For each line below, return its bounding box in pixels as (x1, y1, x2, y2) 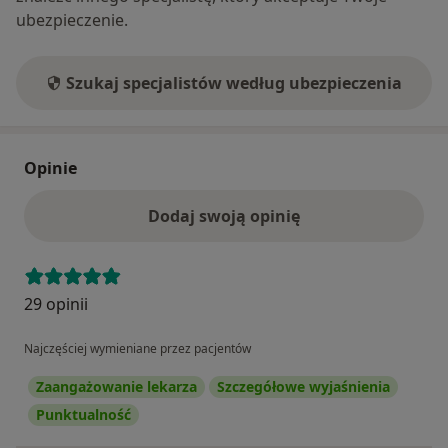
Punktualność (36, 405, 131, 425)
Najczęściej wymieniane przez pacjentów (24, 340, 251, 358)
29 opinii (24, 293, 88, 316)
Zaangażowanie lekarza (36, 377, 197, 397)
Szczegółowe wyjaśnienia (217, 377, 390, 397)
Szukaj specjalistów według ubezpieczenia (66, 72, 402, 95)
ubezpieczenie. (16, 9, 128, 32)
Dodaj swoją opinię (148, 205, 300, 228)
